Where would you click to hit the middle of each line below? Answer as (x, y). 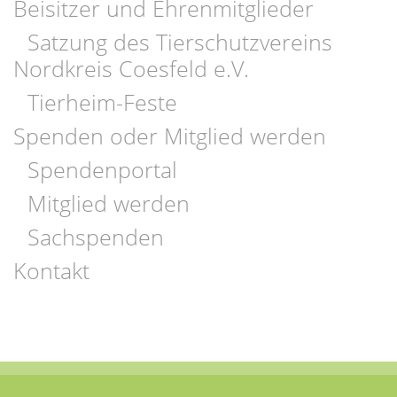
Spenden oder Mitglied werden (170, 135)
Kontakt (51, 270)
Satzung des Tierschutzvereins (179, 41)
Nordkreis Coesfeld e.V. (131, 68)
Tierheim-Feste (102, 101)
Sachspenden (95, 236)
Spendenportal (102, 169)
